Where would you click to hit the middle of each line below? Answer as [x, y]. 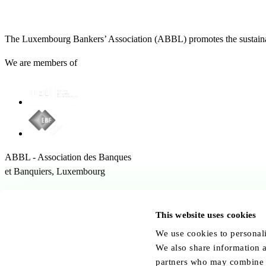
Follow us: [25, 233]
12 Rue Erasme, [35, 195]
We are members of [41, 62]
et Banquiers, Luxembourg [55, 171]
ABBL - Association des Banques [68, 157]
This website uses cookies [206, 215]
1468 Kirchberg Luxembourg [60, 209]
